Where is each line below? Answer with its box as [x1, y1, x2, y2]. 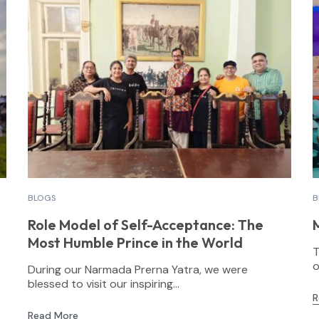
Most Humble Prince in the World [27, 233, 243, 251]
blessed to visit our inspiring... [27, 276, 179, 291]
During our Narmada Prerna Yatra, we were [27, 261, 248, 277]
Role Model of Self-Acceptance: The [27, 215, 264, 234]
